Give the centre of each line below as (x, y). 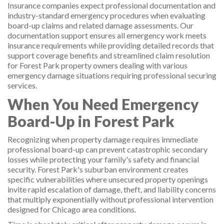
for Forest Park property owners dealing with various (97, 65)
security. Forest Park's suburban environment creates (98, 169)
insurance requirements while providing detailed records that (111, 45)
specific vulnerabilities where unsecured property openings (108, 179)
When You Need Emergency (103, 104)
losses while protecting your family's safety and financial (103, 159)
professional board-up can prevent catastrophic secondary (107, 149)
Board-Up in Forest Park (91, 121)
